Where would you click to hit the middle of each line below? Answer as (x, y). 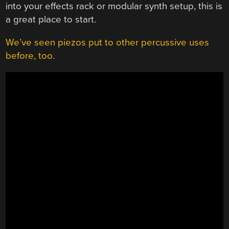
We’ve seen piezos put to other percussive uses (108, 43)
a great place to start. (51, 20)
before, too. (30, 56)
